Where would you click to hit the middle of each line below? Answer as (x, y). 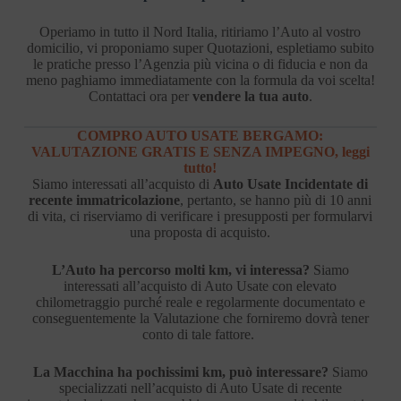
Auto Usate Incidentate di (291, 183)
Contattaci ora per (140, 96)
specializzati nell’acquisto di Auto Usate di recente (200, 388)
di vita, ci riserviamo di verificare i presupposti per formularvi (200, 216)
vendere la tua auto (250, 96)
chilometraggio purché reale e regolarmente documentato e (200, 302)
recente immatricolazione (105, 200)
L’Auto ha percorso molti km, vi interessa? (180, 269)
